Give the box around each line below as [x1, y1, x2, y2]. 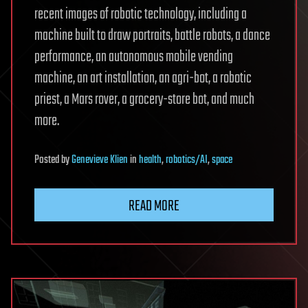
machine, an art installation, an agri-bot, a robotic [34, 66, 252, 90]
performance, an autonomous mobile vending [34, 45, 233, 69]
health [139, 151, 162, 169]
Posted [34, 151, 61, 169]
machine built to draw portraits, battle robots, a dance [34, 23, 270, 47]
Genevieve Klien [71, 151, 128, 169]
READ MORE [129, 194, 179, 218]
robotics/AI [166, 151, 208, 169]
